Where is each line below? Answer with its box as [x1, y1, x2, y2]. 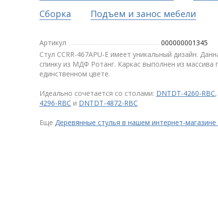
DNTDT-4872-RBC [79, 98, 138, 108]
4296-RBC [39, 98, 71, 108]
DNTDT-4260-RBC [156, 89, 215, 98]
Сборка [39, 8, 71, 19]
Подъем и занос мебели [91, 8, 196, 19]
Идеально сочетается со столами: [39, 89, 156, 98]
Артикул [39, 38, 66, 47]
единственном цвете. [39, 69, 112, 78]
